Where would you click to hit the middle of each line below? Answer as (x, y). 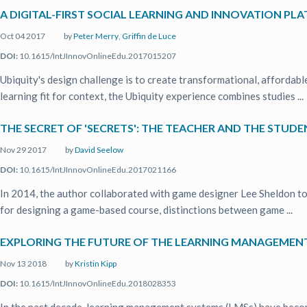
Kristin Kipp (96, 263)
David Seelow (99, 150)
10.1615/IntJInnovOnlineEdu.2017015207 (97, 56)
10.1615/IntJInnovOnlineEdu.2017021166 (97, 170)
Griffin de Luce (149, 36)
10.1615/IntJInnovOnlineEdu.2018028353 (97, 283)
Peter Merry (96, 36)
